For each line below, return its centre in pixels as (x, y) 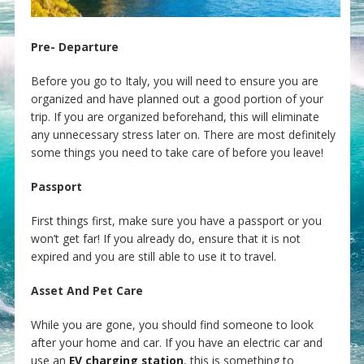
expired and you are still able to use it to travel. (153, 257)
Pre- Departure (74, 47)
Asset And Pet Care (87, 291)
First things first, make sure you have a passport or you (176, 221)
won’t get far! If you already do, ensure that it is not (165, 239)
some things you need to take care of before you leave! (177, 153)
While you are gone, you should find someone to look (172, 325)
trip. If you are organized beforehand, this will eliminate (175, 117)
